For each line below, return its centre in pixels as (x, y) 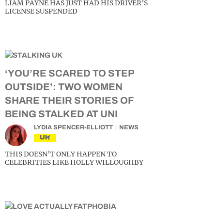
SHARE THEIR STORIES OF (69, 100)
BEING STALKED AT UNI (61, 114)
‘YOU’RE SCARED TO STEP (70, 73)
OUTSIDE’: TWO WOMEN (64, 87)
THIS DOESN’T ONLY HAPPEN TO (61, 154)
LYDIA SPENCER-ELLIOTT (73, 127)
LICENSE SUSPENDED (41, 11)
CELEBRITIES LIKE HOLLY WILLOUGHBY (74, 162)
